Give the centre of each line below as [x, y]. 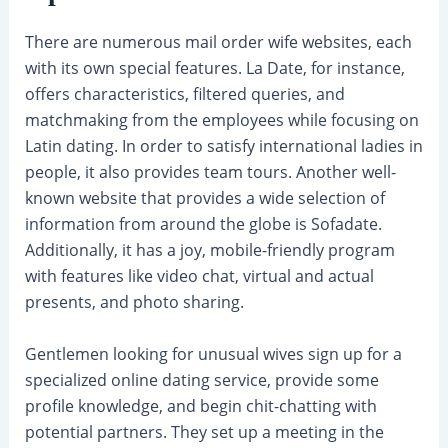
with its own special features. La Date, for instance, [214, 68]
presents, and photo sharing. [134, 302]
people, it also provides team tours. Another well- [210, 172]
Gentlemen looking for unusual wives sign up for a [213, 353]
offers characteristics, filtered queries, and [184, 94]
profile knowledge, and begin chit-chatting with [200, 405]
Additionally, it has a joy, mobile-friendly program [209, 250]
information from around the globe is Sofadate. [203, 224]
